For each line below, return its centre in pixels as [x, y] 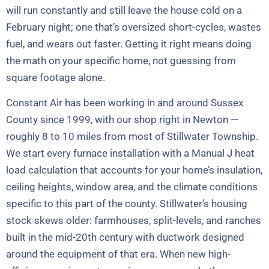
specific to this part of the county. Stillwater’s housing [127, 204]
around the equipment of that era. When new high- [118, 254]
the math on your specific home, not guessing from [121, 61]
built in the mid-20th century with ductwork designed [125, 237]
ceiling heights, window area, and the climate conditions [132, 187]
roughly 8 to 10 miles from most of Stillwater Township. [132, 137]
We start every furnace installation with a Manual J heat [130, 153]
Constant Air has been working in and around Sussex [125, 103]
